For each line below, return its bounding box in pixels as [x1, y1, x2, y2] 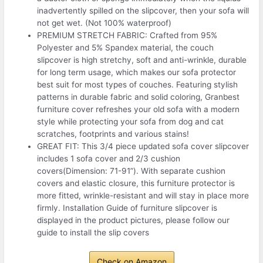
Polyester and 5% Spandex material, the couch [37, 43, 214, 53]
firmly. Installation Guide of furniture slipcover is [37, 203, 218, 213]
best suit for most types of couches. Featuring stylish [37, 80, 238, 90]
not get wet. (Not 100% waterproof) [37, 18, 172, 28]
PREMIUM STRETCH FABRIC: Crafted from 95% [37, 31, 218, 41]
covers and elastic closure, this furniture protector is [37, 178, 235, 188]
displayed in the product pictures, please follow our [37, 215, 230, 225]
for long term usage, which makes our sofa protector [37, 68, 237, 77]
